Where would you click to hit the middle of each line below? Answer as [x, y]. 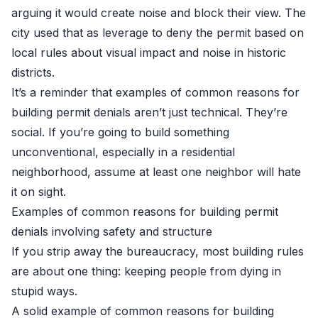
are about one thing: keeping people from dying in [146, 271]
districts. [33, 72]
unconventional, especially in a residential [123, 152]
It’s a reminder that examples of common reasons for [155, 92]
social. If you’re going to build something [120, 132]
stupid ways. [44, 291]
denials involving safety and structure [112, 231]
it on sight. [39, 192]
